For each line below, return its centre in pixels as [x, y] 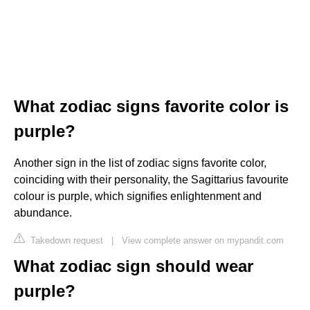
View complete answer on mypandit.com [203, 240]
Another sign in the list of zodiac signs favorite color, [140, 163]
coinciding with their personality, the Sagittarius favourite [151, 179]
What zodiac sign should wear [134, 266]
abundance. [43, 212]
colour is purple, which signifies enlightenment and [138, 196]
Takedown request [65, 240]
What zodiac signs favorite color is [151, 106]
